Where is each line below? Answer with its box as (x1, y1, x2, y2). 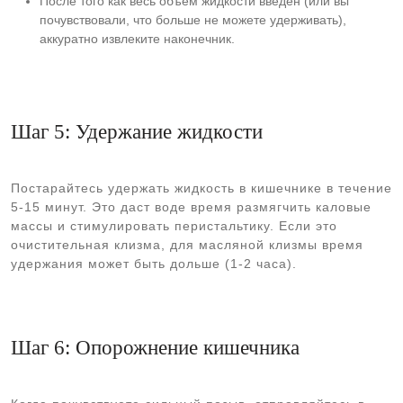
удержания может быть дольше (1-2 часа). (11, 256, 297, 271)
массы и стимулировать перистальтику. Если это (11, 219, 337, 233)
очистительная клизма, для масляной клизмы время (11, 237, 363, 252)
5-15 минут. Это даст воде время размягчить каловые (11, 200, 372, 214)
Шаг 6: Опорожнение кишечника (11, 336, 300, 359)
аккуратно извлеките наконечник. (40, 31, 235, 46)
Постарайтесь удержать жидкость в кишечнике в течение (11, 181, 392, 195)
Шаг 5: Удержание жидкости (11, 120, 263, 143)
